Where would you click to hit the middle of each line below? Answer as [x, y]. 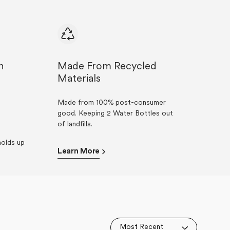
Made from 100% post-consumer [112, 103]
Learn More [79, 151]
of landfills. [75, 124]
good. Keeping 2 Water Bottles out [115, 113]
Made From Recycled [107, 66]
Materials [79, 79]
